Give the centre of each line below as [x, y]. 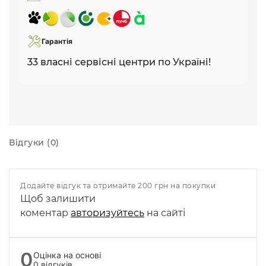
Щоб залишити [58, 198]
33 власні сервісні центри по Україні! [119, 62]
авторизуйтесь [107, 213]
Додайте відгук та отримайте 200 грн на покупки [118, 185]
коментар [45, 213]
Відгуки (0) [34, 142]
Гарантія [57, 41]
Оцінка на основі [67, 255]
